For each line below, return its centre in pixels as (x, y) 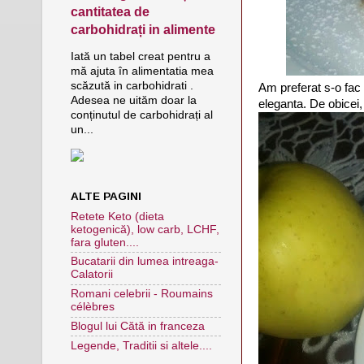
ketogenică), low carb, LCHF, (145, 229)
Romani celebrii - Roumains (142, 294)
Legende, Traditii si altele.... (141, 345)
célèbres (93, 307)
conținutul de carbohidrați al (142, 115)
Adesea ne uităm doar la (134, 100)
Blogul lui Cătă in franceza (138, 326)
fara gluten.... (105, 242)
